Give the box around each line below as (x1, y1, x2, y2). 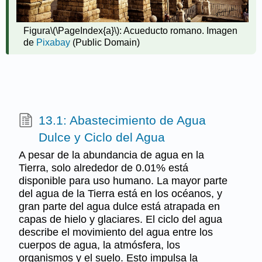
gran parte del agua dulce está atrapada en (18, 200, 220, 212)
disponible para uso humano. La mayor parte (18, 174, 227, 187)
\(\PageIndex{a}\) (50, 25, 120, 36)
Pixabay (36, 37, 71, 47)
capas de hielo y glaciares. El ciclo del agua (18, 213, 222, 225)
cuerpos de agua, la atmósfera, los (18, 239, 180, 251)
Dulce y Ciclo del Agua (38, 130, 165, 144)
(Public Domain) (70, 37, 140, 47)
